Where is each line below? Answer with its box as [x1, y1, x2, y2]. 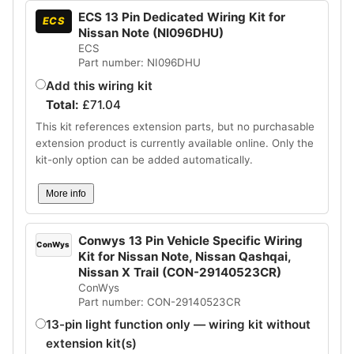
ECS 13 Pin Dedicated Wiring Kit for [77, 9, 285, 25]
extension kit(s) [45, 335, 137, 351]
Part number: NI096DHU [77, 56, 201, 70]
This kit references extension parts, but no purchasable [35, 119, 314, 133]
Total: [45, 96, 82, 112]
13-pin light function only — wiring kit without [45, 316, 311, 332]
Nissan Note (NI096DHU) [77, 25, 224, 41]
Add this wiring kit [45, 77, 153, 93]
